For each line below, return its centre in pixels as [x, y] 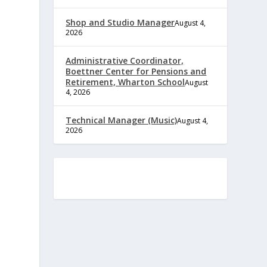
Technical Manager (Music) [122, 120]
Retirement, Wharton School [125, 82]
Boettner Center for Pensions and [136, 71]
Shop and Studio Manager [120, 22]
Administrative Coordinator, [125, 60]
